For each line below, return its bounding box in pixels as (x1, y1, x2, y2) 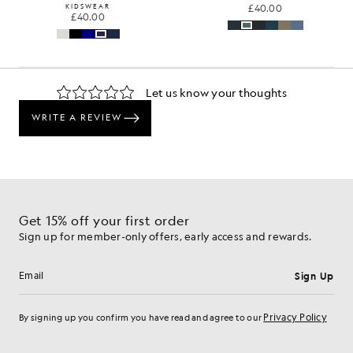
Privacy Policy (263, 310, 327, 323)
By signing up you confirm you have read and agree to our (19, 312, 264, 324)
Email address (18, 274, 103, 291)
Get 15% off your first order (19, 212, 189, 229)
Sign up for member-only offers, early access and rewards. (19, 229, 312, 243)
